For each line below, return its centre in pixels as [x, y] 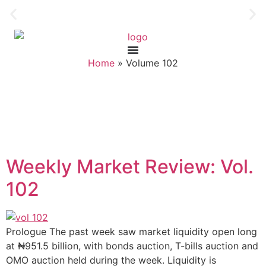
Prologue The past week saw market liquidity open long [132, 232]
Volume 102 [152, 63]
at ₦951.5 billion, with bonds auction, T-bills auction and [132, 246]
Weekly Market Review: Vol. [130, 167]
